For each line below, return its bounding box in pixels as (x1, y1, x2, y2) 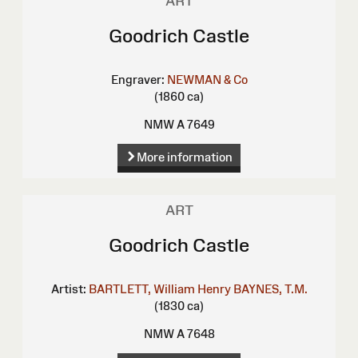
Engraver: (110, 73, 165, 87)
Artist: (50, 282, 86, 296)
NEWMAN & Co (166, 73, 248, 87)
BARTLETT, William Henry (88, 282, 231, 296)
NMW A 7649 (143, 117, 215, 132)
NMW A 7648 (143, 327, 215, 341)
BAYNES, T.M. (233, 282, 308, 296)
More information (136, 150, 233, 165)
